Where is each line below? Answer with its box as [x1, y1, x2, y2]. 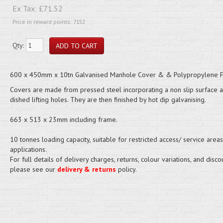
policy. [115, 165, 137, 174]
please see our [9, 165, 57, 174]
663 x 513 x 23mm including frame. [9, 115, 117, 124]
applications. [9, 145, 47, 154]
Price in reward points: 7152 [12, 18, 85, 25]
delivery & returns [57, 165, 116, 174]
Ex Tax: [12, 3, 39, 13]
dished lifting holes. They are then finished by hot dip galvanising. [9, 95, 206, 104]
